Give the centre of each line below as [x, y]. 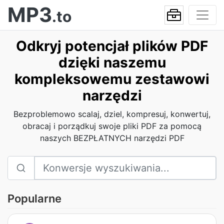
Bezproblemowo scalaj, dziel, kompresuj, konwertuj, [112, 114]
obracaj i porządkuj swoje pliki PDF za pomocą [112, 126]
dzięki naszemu [112, 62]
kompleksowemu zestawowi [112, 79]
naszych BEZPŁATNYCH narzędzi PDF [112, 138]
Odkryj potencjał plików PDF [112, 46]
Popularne [34, 198]
